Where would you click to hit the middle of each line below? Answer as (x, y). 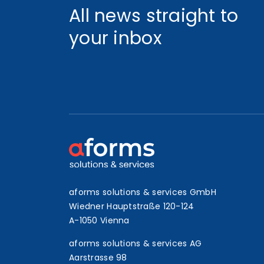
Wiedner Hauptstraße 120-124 (132, 206)
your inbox (115, 38)
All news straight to (154, 16)
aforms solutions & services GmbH (143, 192)
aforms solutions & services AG (136, 243)
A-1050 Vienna (99, 220)
